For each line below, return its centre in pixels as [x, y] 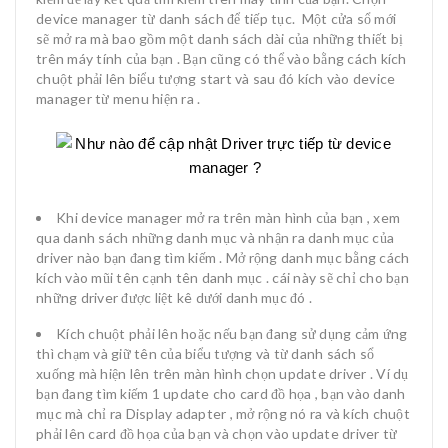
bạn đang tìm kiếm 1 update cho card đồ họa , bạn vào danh [221, 393]
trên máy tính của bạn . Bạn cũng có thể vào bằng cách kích [221, 58]
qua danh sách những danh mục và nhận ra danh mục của [215, 237]
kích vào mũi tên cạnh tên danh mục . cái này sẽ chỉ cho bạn [222, 277]
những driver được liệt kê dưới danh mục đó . [174, 297]
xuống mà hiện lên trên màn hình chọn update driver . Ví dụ [222, 373]
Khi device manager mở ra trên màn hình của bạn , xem [228, 217]
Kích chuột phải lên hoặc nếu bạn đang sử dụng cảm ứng [232, 333]
